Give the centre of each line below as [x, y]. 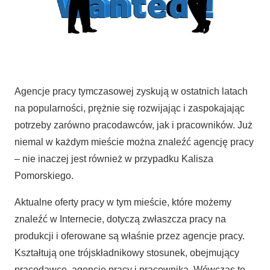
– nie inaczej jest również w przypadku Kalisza [114, 159]
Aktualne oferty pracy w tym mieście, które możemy [123, 202]
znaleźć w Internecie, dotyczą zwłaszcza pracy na [120, 219]
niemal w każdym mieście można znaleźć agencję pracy [134, 142]
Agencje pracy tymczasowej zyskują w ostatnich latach [131, 91]
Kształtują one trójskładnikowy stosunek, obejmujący [127, 253]
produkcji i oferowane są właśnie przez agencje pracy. [130, 236]
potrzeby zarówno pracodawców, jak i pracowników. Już [133, 125]
